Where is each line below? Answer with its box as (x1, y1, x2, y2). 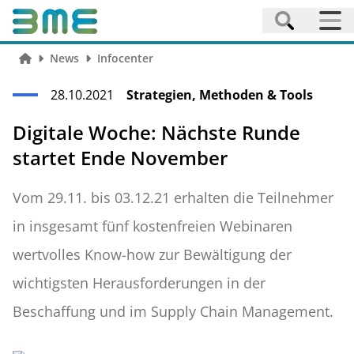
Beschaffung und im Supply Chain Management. (13, 302, 333, 321)
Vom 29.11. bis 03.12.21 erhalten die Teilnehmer (13, 188, 333, 207)
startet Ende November (13, 145, 228, 171)
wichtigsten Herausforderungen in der (13, 273, 265, 292)
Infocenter (96, 51, 153, 66)
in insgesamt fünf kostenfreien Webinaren (13, 217, 292, 235)
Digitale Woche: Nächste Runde (13, 119, 300, 145)
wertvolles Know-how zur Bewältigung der (13, 245, 292, 264)
